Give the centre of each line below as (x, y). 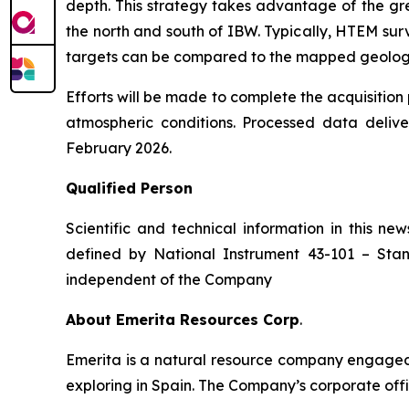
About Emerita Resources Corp (183, 320)
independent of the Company (169, 280)
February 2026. (119, 148)
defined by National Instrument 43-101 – (221, 254)
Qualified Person (129, 189)
